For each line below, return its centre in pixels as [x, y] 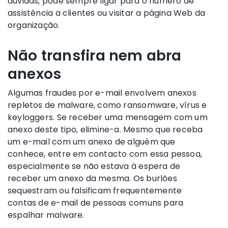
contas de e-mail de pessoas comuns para [96, 203]
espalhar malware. [46, 215]
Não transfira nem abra [95, 55]
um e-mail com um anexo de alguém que [92, 141]
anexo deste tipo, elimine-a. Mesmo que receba [105, 129]
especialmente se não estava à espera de [94, 166]
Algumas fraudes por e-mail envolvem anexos [102, 93]
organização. [34, 25]
